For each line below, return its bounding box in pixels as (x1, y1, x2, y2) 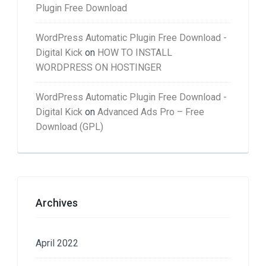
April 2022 (36, 237, 78, 249)
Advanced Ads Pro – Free (97, 106, 204, 118)
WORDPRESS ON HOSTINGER (36, 61, 161, 73)
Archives (36, 196, 78, 209)
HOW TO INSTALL (97, 46, 172, 58)
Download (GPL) (36, 121, 103, 132)
